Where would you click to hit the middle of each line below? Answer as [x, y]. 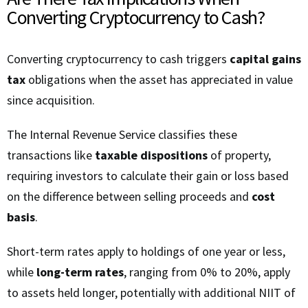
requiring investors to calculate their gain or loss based [148, 176]
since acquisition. [51, 100]
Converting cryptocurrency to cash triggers [118, 59]
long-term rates [80, 272]
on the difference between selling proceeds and [129, 197]
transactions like [51, 155]
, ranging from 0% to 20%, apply [207, 272]
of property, [239, 155]
